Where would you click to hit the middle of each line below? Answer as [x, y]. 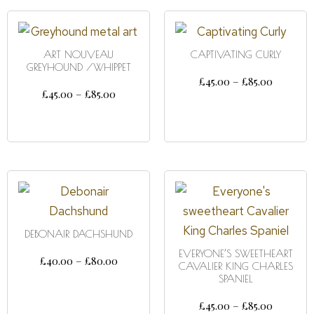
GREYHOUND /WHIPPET [78, 67]
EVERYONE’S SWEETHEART [235, 253]
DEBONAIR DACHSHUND [78, 234]
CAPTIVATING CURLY [235, 54]
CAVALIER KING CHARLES [235, 266]
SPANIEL [235, 279]
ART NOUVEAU [78, 54]
